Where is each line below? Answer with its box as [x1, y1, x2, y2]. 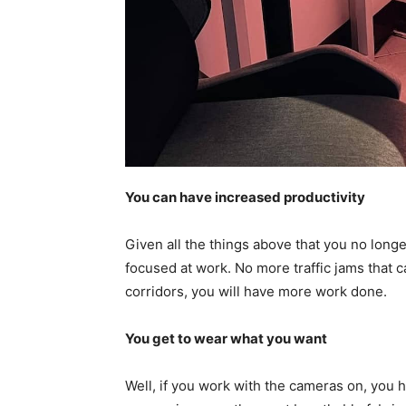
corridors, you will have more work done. [125, 282, 394, 300]
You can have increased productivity [125, 188, 365, 206]
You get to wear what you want [125, 329, 327, 347]
